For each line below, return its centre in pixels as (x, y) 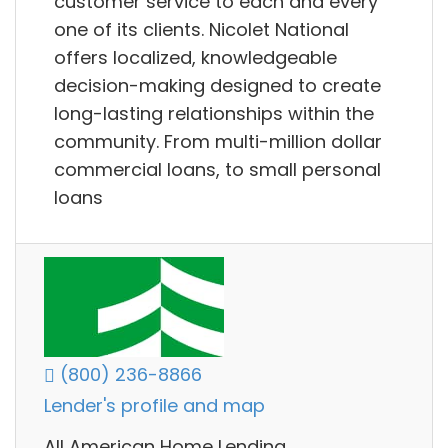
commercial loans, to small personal (217, 169)
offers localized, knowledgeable (195, 57)
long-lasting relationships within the (214, 113)
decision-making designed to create (217, 85)
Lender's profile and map (154, 406)
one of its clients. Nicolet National (201, 29)
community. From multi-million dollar (218, 141)
